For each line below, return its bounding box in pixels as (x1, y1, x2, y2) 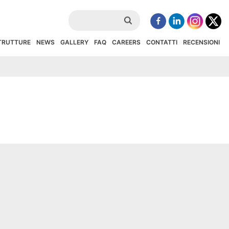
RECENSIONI (183, 38, 220, 46)
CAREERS (112, 38, 141, 46)
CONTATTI (146, 38, 177, 46)
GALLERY (60, 38, 88, 46)
